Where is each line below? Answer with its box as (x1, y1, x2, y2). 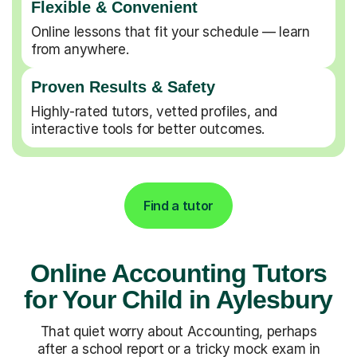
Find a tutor (143, 197, 214, 214)
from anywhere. (31, 41, 129, 57)
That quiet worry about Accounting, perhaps (40, 323, 317, 339)
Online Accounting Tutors (29, 258, 328, 288)
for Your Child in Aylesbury (24, 284, 333, 314)
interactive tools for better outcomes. (31, 120, 265, 137)
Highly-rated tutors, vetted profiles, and (31, 103, 278, 120)
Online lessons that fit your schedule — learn (31, 23, 310, 40)
